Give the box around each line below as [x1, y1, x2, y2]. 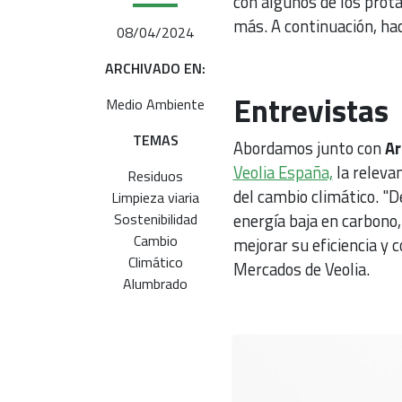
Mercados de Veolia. [232, 256, 370, 282]
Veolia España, [232, 159, 333, 185]
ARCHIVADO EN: [105, 57, 206, 79]
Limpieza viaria [111, 186, 200, 208]
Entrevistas [232, 85, 389, 135]
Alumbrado [123, 272, 188, 294]
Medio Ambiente [106, 92, 205, 115]
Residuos [127, 164, 184, 187]
